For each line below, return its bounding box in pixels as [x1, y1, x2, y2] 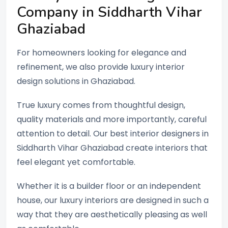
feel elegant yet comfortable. [17, 156, 135, 168]
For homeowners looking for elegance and [17, 46, 186, 59]
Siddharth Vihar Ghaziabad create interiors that [17, 141, 208, 154]
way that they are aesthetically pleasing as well [17, 209, 207, 221]
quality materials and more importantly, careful [17, 113, 207, 125]
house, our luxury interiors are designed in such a [17, 194, 209, 207]
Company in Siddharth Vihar [17, 2, 202, 22]
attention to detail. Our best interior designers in [17, 127, 209, 139]
